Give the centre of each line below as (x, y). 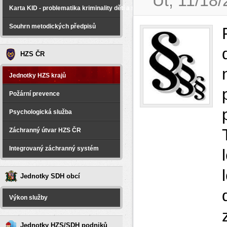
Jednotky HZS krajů (37, 75)
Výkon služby (28, 198)
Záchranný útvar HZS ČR (45, 130)
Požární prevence (34, 94)
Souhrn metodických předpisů (52, 26)
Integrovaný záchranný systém (54, 148)
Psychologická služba (41, 112)
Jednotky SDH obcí (50, 176)
